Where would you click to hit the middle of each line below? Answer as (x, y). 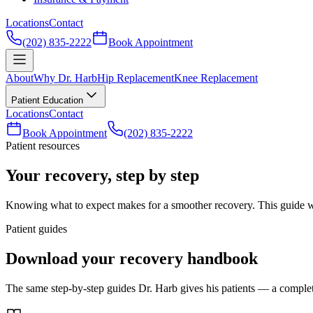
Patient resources (43, 146)
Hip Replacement (136, 78)
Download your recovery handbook (132, 258)
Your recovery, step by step (102, 175)
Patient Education (47, 100)
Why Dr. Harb (65, 78)
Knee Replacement (216, 78)
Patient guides (36, 228)
